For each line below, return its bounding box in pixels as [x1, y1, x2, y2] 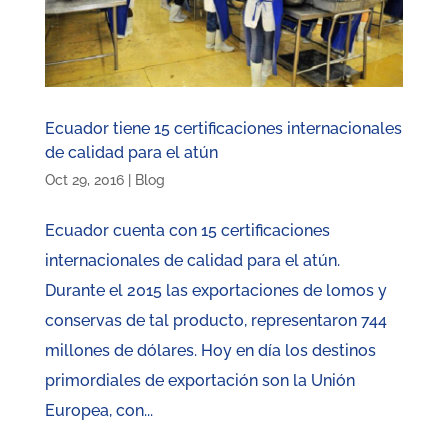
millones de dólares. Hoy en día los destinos [44, 341, 376, 361]
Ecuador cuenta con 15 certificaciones [44, 221, 330, 241]
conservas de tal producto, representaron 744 [44, 311, 387, 331]
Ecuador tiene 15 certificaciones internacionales [44, 119, 402, 139]
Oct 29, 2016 [44, 172, 124, 189]
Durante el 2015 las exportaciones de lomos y [44, 281, 387, 301]
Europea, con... [44, 401, 153, 421]
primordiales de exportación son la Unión [44, 371, 355, 391]
